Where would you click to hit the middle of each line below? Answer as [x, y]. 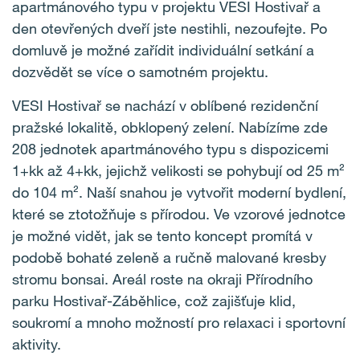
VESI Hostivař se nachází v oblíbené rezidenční [165, 105]
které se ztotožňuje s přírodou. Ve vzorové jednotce [179, 214]
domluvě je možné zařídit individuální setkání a [163, 50]
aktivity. [37, 344]
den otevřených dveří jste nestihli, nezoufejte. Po [170, 28]
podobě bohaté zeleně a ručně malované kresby [169, 257]
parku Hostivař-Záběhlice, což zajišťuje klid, [154, 301]
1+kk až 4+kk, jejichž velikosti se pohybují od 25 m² [178, 170]
